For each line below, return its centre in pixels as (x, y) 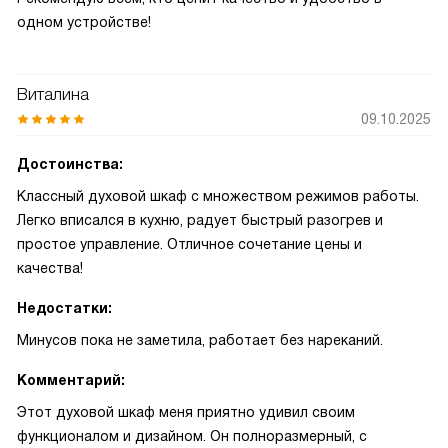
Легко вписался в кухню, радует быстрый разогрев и (200, 220)
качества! (50, 268)
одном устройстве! (84, 22)
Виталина (53, 94)
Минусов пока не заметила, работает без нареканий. (200, 340)
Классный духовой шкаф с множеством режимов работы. (218, 196)
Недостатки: (64, 308)
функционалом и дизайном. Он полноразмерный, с (192, 436)
